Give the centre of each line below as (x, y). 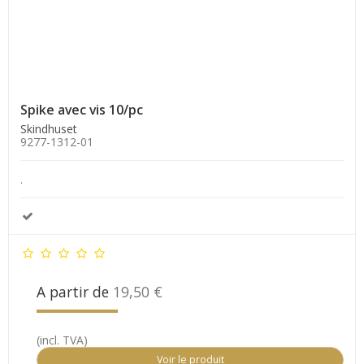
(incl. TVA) (62, 340)
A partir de (75, 292)
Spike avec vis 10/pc (82, 110)
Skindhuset (49, 129)
